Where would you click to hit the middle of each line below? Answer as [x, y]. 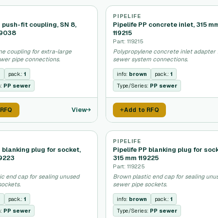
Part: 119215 [128, 41]
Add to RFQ [141, 110]
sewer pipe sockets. [140, 184]
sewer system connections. [151, 59]
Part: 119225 [129, 166]
